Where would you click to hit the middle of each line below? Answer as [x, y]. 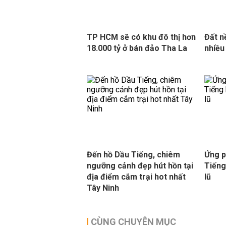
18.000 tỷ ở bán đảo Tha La [137, 48]
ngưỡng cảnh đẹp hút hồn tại [140, 166]
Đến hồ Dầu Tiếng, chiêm [133, 155]
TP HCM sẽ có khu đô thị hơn [141, 37]
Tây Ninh [103, 188]
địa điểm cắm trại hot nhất [136, 177]
